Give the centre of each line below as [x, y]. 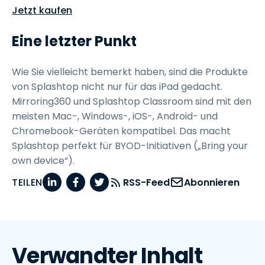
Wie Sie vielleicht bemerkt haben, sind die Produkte [130, 72]
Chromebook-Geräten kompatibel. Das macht [121, 131]
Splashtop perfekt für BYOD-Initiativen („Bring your [130, 146]
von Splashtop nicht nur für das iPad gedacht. [117, 87]
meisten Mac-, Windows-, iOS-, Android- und [115, 116]
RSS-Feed [146, 182]
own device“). [43, 161]
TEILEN [27, 182]
